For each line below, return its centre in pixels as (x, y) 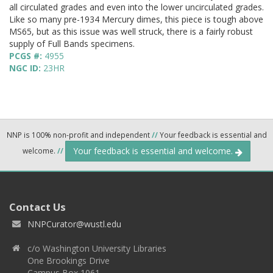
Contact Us (37, 207)
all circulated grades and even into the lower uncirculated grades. (136, 7)
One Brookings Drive (69, 261)
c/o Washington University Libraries (97, 249)
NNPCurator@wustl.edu (74, 224)
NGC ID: (26, 68)
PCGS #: (27, 56)
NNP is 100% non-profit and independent (79, 135)
